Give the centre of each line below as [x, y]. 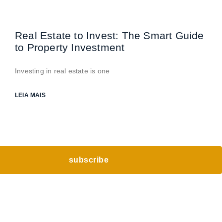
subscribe [89, 160]
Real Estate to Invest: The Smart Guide [110, 35]
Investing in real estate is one [62, 71]
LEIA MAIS [30, 95]
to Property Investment [70, 47]
